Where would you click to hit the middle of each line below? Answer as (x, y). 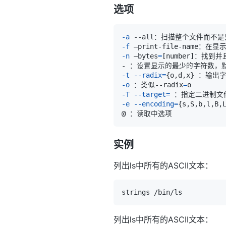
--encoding (154, 104)
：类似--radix (156, 84)
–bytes (144, 56)
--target (150, 94)
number (178, 56)
